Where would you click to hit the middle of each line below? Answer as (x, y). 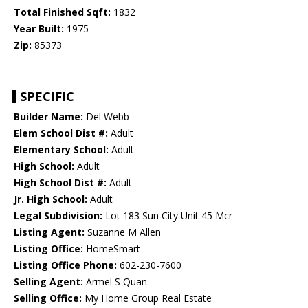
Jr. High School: (51, 199)
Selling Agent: (48, 282)
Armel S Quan (115, 282)
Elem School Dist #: (61, 133)
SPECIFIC (47, 97)
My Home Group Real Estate (147, 298)
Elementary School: (61, 150)
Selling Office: (48, 298)
